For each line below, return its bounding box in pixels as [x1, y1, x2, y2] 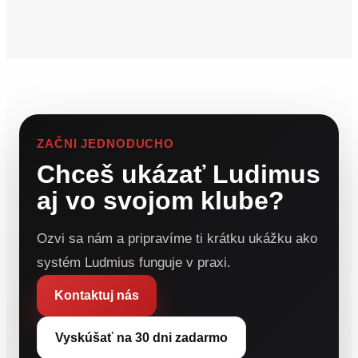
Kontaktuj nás [54, 288, 139, 302]
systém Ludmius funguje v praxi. [37, 255, 231, 270]
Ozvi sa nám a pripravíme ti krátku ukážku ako [37, 231, 317, 246]
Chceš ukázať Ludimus [37, 160, 320, 189]
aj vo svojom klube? [37, 186, 284, 215]
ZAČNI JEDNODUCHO [37, 137, 175, 150]
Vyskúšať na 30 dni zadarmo [55, 331, 228, 344]
